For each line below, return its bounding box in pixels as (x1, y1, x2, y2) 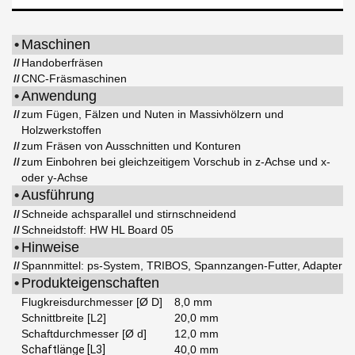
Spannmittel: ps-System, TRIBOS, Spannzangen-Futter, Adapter (21, 259, 342, 273)
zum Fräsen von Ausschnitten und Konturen (21, 139, 241, 153)
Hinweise (21, 239, 79, 256)
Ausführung (21, 187, 94, 204)
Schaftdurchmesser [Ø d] (21, 327, 147, 341)
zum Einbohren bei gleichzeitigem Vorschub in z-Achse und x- (21, 155, 330, 169)
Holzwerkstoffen (21, 124, 101, 137)
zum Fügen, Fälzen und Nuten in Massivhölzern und (21, 108, 284, 121)
